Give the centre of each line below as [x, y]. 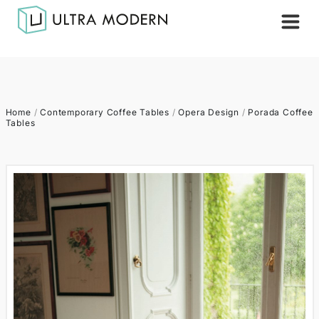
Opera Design [209, 112]
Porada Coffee [281, 112]
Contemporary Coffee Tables [105, 112]
